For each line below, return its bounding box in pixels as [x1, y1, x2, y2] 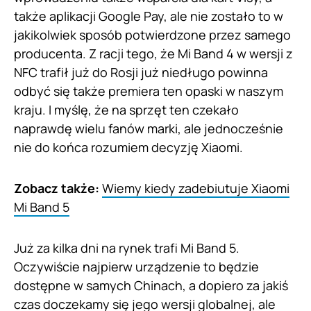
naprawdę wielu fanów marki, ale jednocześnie [14, 119, 283, 137]
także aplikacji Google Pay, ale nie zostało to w [14, 7, 283, 24]
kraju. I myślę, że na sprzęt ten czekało [14, 101, 239, 118]
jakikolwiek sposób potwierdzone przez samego [14, 26, 291, 43]
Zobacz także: [14, 179, 102, 196]
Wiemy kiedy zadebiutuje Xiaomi [102, 179, 289, 196]
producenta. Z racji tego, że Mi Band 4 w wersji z [14, 44, 293, 62]
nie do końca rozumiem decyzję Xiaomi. [14, 138, 243, 155]
